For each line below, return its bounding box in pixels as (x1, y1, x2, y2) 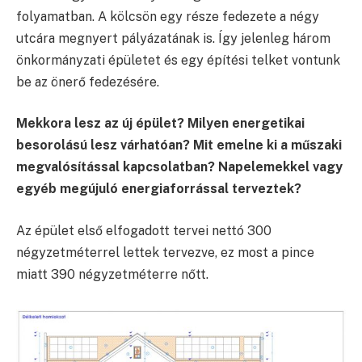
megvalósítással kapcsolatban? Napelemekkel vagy (16, 159, 343, 175)
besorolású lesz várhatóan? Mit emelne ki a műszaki (16, 137, 342, 154)
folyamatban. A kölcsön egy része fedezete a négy (16, 8, 319, 24)
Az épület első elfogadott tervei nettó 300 (16, 222, 271, 238)
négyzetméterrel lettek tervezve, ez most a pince (16, 244, 314, 260)
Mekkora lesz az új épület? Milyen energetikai (16, 116, 305, 132)
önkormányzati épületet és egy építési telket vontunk (16, 52, 340, 68)
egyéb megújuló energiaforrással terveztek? (16, 181, 301, 197)
